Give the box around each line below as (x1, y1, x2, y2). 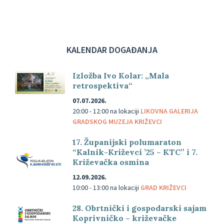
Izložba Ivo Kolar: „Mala (72, 70, 169, 80)
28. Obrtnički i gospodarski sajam (72, 202, 206, 213)
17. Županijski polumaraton (72, 136, 181, 147)
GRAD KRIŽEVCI (140, 182, 186, 192)
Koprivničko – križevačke (72, 212, 176, 223)
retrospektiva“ (72, 80, 132, 90)
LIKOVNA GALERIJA (140, 106, 198, 115)
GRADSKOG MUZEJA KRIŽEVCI (72, 116, 162, 126)
